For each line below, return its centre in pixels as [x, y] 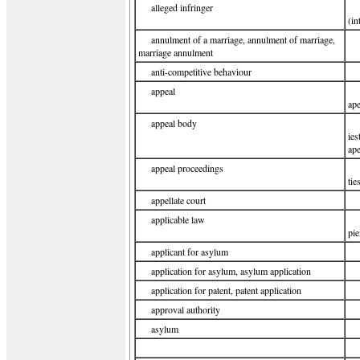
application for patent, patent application [226, 290]
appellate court [178, 200]
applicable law [178, 219]
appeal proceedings [187, 168]
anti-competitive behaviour [201, 72]
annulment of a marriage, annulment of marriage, [243, 39]
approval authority [186, 309]
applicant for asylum [190, 252]
